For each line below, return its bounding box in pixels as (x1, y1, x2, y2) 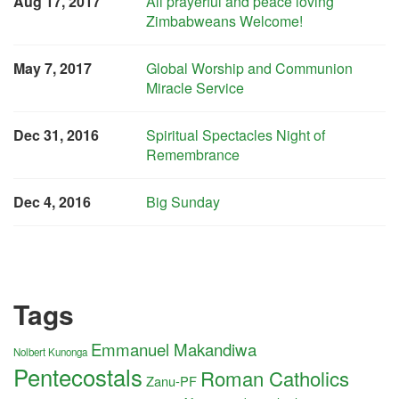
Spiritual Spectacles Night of (146, 125, 326, 145)
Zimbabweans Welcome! (146, 11, 304, 31)
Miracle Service (146, 77, 245, 98)
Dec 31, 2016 (13, 125, 99, 145)
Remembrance (146, 144, 240, 165)
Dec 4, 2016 (13, 191, 91, 212)
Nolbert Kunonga (13, 345, 87, 359)
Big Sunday (146, 191, 221, 212)
